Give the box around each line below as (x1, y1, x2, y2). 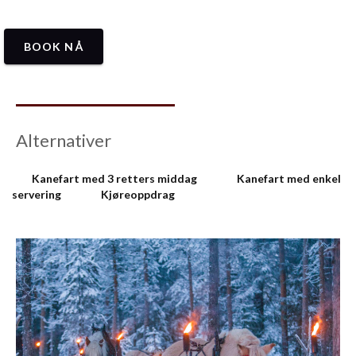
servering (12, 188, 61, 201)
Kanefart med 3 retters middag (32, 172, 197, 185)
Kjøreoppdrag (101, 188, 175, 201)
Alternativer (16, 130, 111, 151)
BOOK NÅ (24, 40, 83, 53)
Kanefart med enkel (237, 172, 341, 185)
